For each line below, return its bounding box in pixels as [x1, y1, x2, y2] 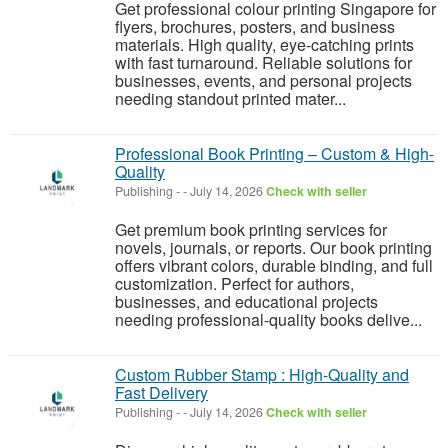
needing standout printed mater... [115, 87, 346, 110]
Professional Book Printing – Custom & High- [115, 142, 434, 165]
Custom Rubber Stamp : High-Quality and [115, 363, 409, 386]
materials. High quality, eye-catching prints [115, 33, 414, 56]
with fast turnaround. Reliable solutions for [115, 51, 412, 74]
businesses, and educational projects [115, 290, 378, 313]
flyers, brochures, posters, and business [115, 15, 395, 38]
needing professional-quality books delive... [115, 308, 422, 331]
